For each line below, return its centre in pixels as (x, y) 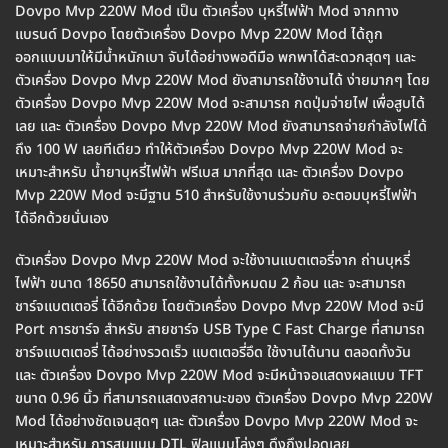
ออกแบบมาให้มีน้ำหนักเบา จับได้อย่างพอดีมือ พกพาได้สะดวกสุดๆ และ (215, 58)
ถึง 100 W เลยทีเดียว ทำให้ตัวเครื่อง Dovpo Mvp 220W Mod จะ (209, 150)
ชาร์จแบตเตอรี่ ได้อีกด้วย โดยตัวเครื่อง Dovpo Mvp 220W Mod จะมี (219, 307)
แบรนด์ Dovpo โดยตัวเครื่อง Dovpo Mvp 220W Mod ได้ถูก (199, 35)
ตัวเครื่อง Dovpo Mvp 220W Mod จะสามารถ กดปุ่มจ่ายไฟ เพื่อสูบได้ (220, 104)
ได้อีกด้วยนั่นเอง (62, 219)
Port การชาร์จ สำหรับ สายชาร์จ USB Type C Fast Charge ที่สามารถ (220, 330)
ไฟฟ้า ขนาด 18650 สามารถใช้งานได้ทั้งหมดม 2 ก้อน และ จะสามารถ (210, 284)
